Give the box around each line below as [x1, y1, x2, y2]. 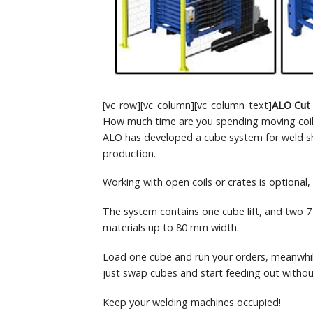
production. [103, 146, 156, 160]
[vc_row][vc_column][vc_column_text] [103, 98, 272, 112]
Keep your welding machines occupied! [103, 295, 281, 309]
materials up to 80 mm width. [103, 221, 239, 235]
